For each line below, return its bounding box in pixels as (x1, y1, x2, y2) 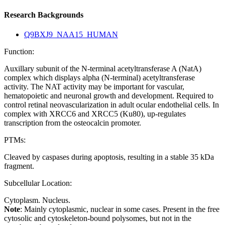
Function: (4, 47, 34, 56)
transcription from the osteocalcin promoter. (4, 119, 141, 128)
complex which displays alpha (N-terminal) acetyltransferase (4, 73, 195, 82)
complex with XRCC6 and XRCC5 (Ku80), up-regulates (4, 109, 186, 119)
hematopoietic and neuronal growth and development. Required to (4, 91, 213, 100)
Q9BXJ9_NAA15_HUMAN (24, 30, 118, 39)
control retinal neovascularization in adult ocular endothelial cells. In (4, 100, 219, 109)
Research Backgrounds (4, 11, 83, 20)
